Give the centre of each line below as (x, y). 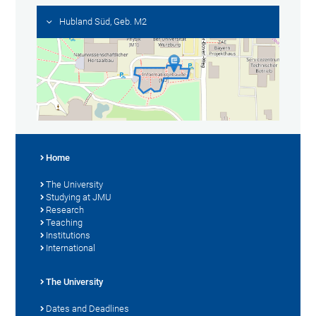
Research (65, 210)
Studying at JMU (79, 197)
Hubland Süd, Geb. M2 (103, 21)
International (71, 248)
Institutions (68, 236)
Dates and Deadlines (88, 309)
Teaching (65, 223)
